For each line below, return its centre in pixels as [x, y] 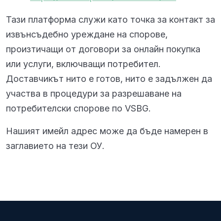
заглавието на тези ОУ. [55, 146]
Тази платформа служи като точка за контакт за [110, 19]
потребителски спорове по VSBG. [78, 108]
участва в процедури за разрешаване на [94, 93]
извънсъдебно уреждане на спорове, [87, 34]
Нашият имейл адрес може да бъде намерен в [107, 131]
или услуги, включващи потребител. [83, 64]
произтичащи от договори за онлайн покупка [103, 49]
